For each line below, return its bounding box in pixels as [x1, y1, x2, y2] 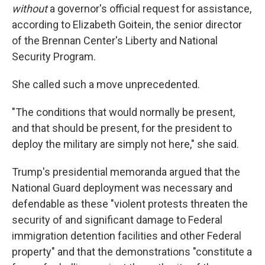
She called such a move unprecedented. [12, 78, 200, 91]
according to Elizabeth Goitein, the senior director [12, 18, 242, 31]
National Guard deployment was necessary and [12, 182, 232, 194]
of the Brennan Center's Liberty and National [12, 34, 218, 47]
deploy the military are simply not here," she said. [12, 138, 239, 150]
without [12, 2, 47, 15]
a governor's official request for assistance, [47, 2, 251, 15]
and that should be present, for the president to [12, 122, 232, 134]
